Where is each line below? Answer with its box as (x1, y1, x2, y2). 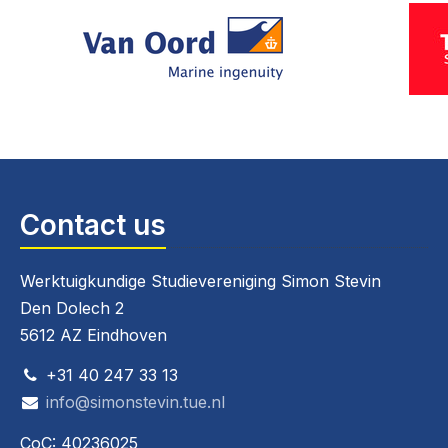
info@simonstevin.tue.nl (45, 392, 225, 413)
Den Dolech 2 (20, 297, 124, 318)
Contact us (20, 207, 166, 242)
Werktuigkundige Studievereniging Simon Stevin (20, 270, 381, 291)
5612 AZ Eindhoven (20, 324, 167, 345)
